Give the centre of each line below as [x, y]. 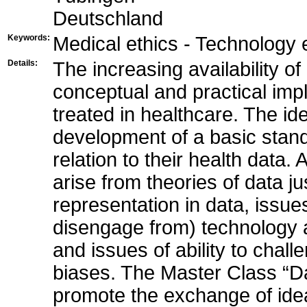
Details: [23, 63]
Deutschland [108, 18]
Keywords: [29, 37]
